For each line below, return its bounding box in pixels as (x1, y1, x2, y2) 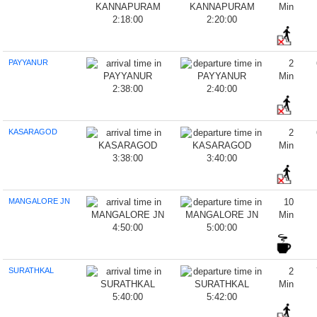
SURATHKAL (8, 266, 54, 275)
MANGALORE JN (8, 197, 71, 205)
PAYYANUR (8, 58, 49, 67)
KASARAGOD (8, 127, 58, 136)
